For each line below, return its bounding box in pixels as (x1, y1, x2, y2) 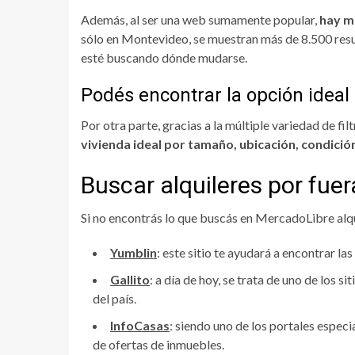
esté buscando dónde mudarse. (81, 50, 247, 66)
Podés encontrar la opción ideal (81, 84, 349, 107)
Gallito (110, 272, 150, 288)
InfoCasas (110, 318, 170, 334)
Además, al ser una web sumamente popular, (81, 12, 319, 28)
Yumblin (110, 245, 157, 261)
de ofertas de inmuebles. (93, 337, 224, 353)
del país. (93, 291, 136, 307)
